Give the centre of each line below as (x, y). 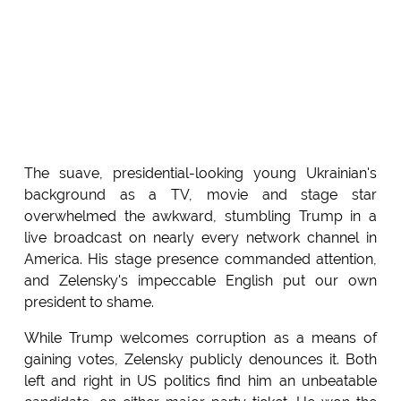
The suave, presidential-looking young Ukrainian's (200, 174)
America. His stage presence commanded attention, (200, 260)
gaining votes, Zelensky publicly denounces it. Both (200, 360)
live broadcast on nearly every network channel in (200, 238)
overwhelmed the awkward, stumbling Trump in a (200, 217)
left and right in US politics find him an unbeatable (200, 381)
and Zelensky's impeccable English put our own (200, 281)
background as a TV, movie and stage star (200, 195)
